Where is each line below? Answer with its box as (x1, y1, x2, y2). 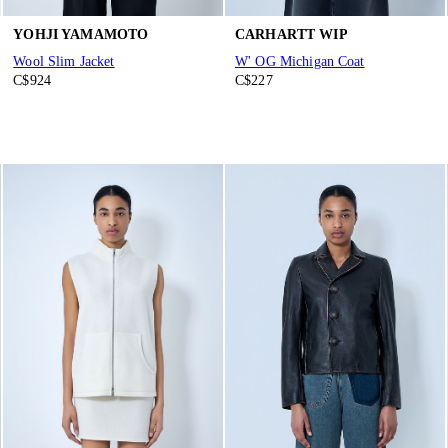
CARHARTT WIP (234, 26, 348, 42)
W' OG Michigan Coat (234, 54, 365, 70)
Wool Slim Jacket (13, 54, 115, 70)
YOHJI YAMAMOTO (13, 26, 149, 42)
